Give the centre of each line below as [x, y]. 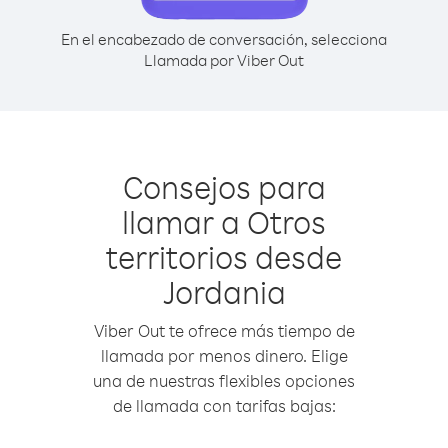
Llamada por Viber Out [224, 60]
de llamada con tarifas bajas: [224, 405]
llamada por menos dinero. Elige [224, 355]
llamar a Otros [224, 221]
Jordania [224, 291]
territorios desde [224, 256]
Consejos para [224, 186]
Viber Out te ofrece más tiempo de [224, 330]
